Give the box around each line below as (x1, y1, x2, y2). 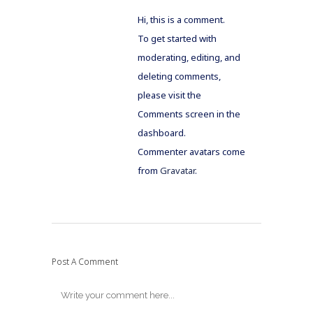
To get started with (138, 32, 217, 45)
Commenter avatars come (138, 145, 245, 158)
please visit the (138, 89, 201, 101)
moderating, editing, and (138, 51, 240, 64)
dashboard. (138, 126, 186, 139)
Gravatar (160, 164, 195, 177)
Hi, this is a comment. (138, 13, 225, 26)
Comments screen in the (138, 108, 240, 120)
